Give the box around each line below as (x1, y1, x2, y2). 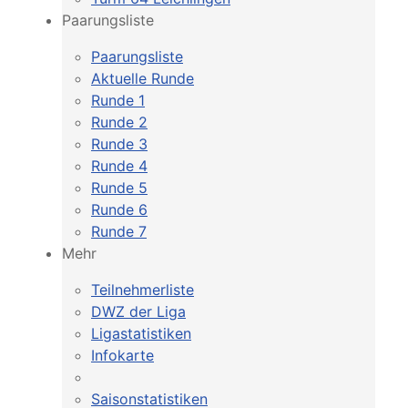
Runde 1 (91, 91, 145, 110)
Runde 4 (91, 157, 148, 176)
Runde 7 (91, 222, 147, 241)
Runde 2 (91, 113, 148, 132)
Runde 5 (91, 178, 148, 198)
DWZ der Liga (91, 302, 186, 321)
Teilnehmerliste (91, 280, 194, 300)
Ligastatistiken (91, 324, 191, 343)
